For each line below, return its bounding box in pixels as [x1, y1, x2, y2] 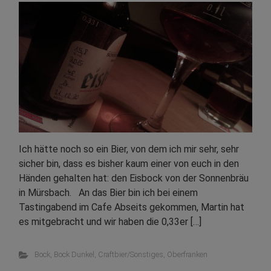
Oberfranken [166, 250, 207, 260]
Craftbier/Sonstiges [97, 250, 163, 260]
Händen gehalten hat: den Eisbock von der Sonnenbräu [19, 172, 249, 184]
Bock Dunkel [53, 250, 94, 260]
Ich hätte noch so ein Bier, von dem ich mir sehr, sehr [19, 143, 239, 155]
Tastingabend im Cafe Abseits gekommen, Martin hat [19, 201, 244, 214]
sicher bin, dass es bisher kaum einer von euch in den [19, 158, 239, 170]
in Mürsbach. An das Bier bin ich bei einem [19, 187, 198, 199]
